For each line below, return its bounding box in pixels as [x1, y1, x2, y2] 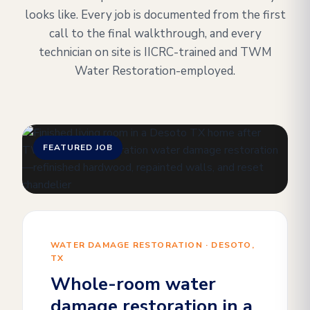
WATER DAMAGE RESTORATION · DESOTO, [51, 239, 255, 250]
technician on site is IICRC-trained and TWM [38, 44, 272, 60]
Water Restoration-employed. [75, 63, 235, 79]
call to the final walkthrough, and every [48, 26, 262, 42]
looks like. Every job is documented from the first [24, 7, 286, 23]
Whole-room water [51, 272, 216, 296]
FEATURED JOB [43, 142, 113, 153]
